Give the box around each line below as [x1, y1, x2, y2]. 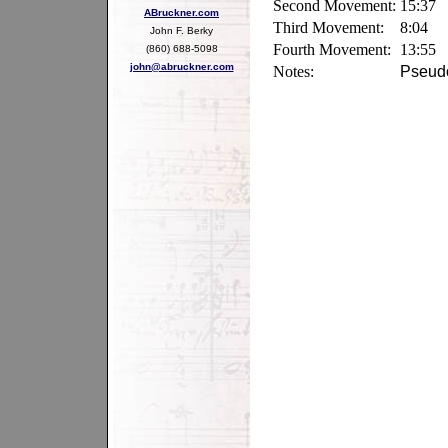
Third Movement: [273, 19, 384, 36]
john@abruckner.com [129, 60, 234, 72]
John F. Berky [150, 24, 213, 36]
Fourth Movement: [273, 41, 391, 58]
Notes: [273, 63, 314, 80]
